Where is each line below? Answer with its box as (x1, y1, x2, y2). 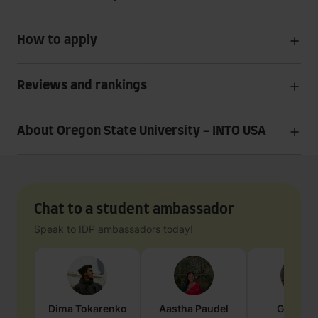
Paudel (195, 302, 229, 314)
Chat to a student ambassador (34, 202, 234, 216)
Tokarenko (75, 302, 127, 314)
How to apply (17, 34, 97, 47)
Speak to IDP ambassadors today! (34, 223, 193, 235)
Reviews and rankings (17, 79, 147, 92)
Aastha (159, 302, 193, 314)
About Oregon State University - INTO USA (17, 125, 266, 138)
